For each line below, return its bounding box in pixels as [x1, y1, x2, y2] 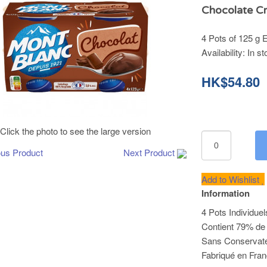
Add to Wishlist [201, 173, 262, 185]
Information [201, 187, 250, 200]
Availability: [201, 46, 248, 58]
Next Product [123, 146, 175, 159]
